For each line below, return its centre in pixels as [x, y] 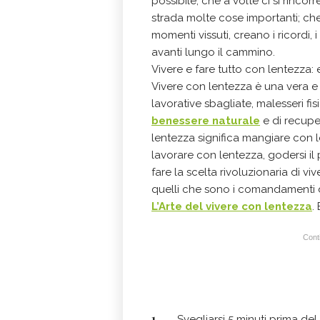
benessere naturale [206, 121]
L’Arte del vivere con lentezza [232, 206]
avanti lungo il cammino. [213, 52]
